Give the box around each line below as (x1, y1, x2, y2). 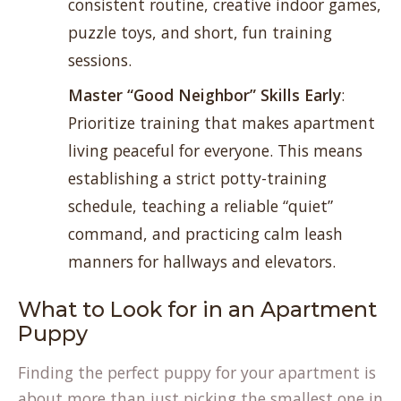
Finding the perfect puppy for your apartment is (18, 362, 376, 383)
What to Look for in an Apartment (18, 296, 377, 322)
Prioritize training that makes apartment (68, 112, 375, 133)
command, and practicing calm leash (68, 223, 343, 244)
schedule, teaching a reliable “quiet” (68, 195, 333, 217)
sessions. (68, 49, 132, 71)
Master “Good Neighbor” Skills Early (68, 84, 341, 106)
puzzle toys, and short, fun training (68, 21, 332, 43)
